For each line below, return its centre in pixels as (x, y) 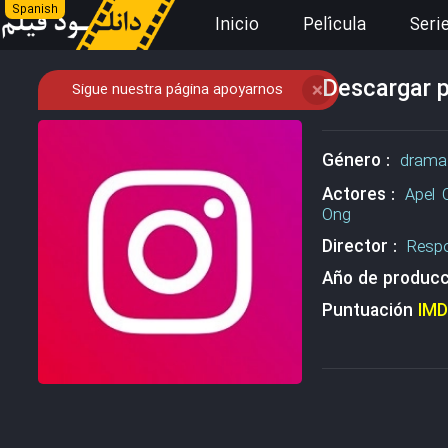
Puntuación (369, 311)
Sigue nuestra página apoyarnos (177, 90)
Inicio (237, 25)
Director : (364, 247)
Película (334, 25)
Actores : (363, 195)
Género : (360, 161)
